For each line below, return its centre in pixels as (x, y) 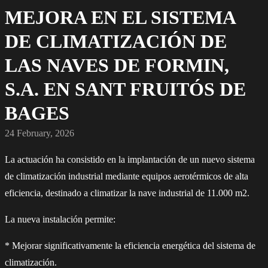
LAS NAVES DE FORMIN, (117, 66)
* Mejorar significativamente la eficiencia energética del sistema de (130, 246)
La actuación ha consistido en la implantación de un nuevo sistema (130, 160)
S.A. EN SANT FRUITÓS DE (125, 89)
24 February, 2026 (39, 133)
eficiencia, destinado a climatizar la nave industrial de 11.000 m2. (127, 193)
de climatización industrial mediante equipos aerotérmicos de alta (127, 176)
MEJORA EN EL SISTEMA (120, 18)
